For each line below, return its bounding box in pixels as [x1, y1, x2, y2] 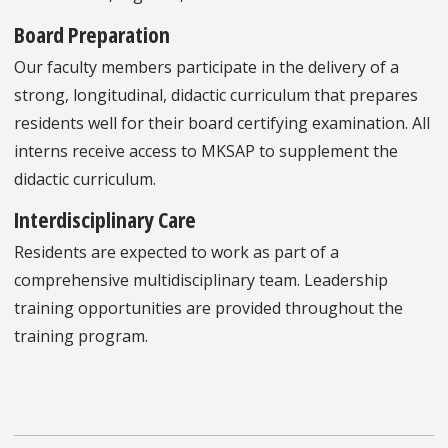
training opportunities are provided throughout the [14, 296, 403, 319]
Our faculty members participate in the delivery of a [14, 55, 399, 78]
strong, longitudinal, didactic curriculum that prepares [14, 83, 418, 106]
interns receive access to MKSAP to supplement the [14, 139, 398, 162]
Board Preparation [14, 18, 170, 49]
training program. [14, 324, 148, 347]
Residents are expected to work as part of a [14, 240, 339, 263]
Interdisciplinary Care [14, 203, 196, 234]
